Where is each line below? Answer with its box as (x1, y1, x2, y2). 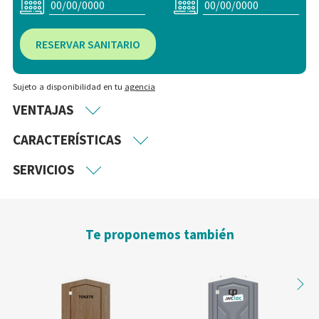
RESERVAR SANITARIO (35, 36, 140, 51)
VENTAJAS (12, 100, 73, 118)
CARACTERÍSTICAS (12, 130, 121, 148)
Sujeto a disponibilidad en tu (12, 80, 125, 92)
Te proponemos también (85, 225, 234, 243)
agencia (124, 80, 155, 92)
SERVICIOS (12, 160, 74, 178)
